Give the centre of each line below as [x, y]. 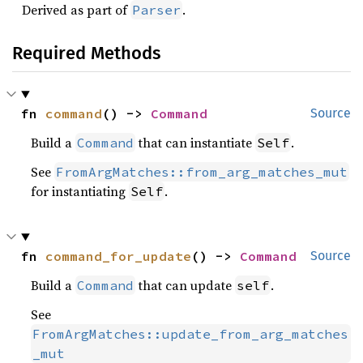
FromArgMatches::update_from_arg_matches [191, 334]
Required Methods [86, 53]
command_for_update [119, 256]
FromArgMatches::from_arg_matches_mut [202, 172]
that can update [186, 285]
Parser [156, 10]
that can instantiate [196, 143]
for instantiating [80, 191]
